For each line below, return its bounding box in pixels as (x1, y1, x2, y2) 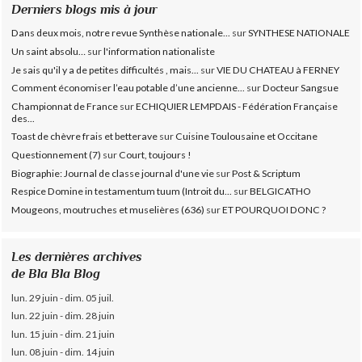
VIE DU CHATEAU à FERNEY (217, 63, 340, 76)
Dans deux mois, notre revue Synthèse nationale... (11, 27, 231, 40)
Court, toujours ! (119, 149, 192, 162)
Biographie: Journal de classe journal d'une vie (11, 166, 215, 179)
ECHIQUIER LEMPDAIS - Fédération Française (136, 99, 339, 112)
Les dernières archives (11, 248, 143, 264)
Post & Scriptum (232, 166, 301, 179)
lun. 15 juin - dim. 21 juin (11, 327, 116, 340)
